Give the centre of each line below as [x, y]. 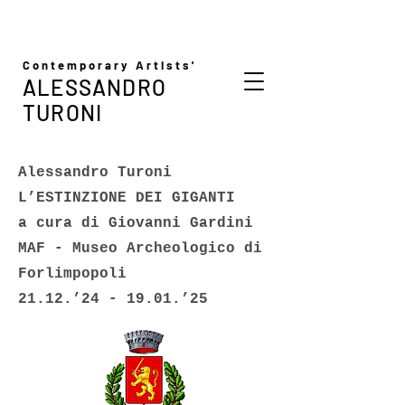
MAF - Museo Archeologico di [140, 249]
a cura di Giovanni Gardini [136, 223]
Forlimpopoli [72, 274]
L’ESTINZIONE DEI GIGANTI [127, 198]
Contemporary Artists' [109, 65]
